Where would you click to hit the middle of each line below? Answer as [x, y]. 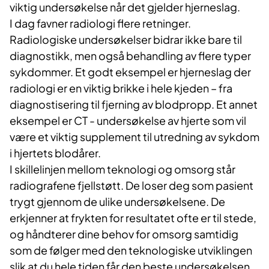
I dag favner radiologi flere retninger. [100, 23]
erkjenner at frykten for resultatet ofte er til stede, [133, 218]
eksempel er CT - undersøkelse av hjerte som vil [128, 121]
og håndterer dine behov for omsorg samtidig [124, 234]
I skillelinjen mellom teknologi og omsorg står [122, 169]
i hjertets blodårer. [55, 153]
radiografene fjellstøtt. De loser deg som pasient [131, 186]
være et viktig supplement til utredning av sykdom [134, 137]
